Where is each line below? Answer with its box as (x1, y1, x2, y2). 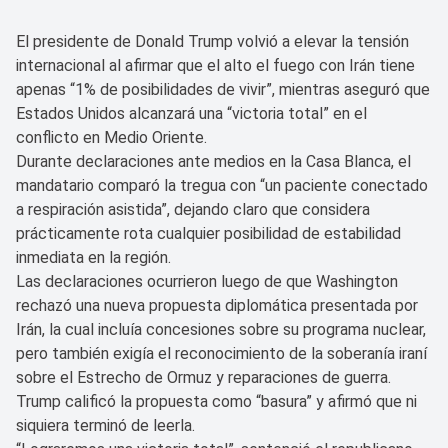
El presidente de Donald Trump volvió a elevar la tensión (16, 31, 409, 51)
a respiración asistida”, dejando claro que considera (16, 199, 370, 219)
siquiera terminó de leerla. (16, 415, 195, 435)
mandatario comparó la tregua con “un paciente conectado (16, 175, 428, 195)
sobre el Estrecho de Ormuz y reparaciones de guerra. (16, 367, 391, 387)
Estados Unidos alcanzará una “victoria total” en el (16, 103, 367, 123)
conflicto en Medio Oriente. (16, 127, 207, 147)
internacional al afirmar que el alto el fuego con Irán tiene (16, 55, 415, 75)
